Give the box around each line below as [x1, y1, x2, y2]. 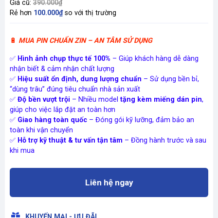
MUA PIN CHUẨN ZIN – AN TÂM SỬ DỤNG [18, 36, 152, 45]
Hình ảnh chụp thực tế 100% [18, 54, 110, 63]
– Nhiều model [70, 95, 120, 104]
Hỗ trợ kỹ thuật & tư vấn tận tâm [18, 136, 123, 145]
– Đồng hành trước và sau [123, 136, 206, 145]
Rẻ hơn [10, 9, 34, 17]
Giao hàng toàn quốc [18, 116, 87, 124]
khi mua [10, 146, 35, 155]
